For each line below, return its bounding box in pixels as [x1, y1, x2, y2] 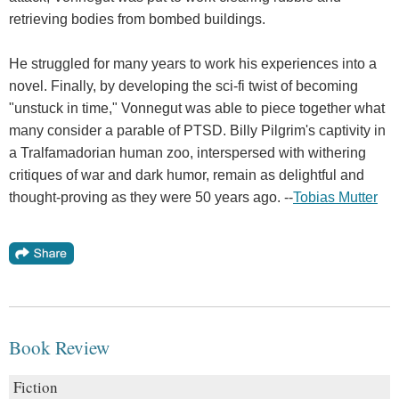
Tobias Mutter [293, 189, 378, 205]
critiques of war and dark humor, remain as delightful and [9, 167, 364, 183]
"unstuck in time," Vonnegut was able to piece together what [9, 100, 385, 116]
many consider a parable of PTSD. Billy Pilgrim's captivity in [9, 122, 386, 138]
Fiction [13, 376, 58, 397]
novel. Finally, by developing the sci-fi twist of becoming [9, 77, 358, 94]
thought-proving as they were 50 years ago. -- [9, 189, 293, 205]
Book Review [9, 334, 110, 360]
